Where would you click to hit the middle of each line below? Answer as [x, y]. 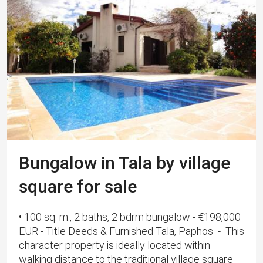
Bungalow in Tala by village [124, 163]
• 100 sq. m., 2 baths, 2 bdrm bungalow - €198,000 [130, 217]
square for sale [78, 187]
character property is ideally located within [114, 245]
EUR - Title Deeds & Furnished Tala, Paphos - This [131, 231]
